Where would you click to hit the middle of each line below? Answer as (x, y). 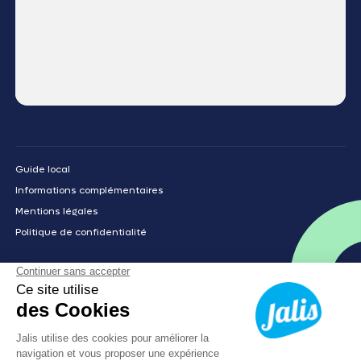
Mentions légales (57, 211)
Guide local (43, 169)
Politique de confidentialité (81, 232)
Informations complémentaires (90, 190)
